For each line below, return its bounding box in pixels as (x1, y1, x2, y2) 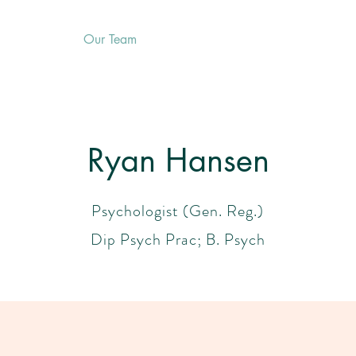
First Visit (238, 31, 284, 48)
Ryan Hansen (87, 140, 269, 181)
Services (15, 31, 60, 48)
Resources (161, 31, 214, 48)
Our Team (83, 31, 137, 48)
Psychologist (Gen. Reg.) (91, 199, 264, 222)
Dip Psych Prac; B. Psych (90, 228, 265, 251)
